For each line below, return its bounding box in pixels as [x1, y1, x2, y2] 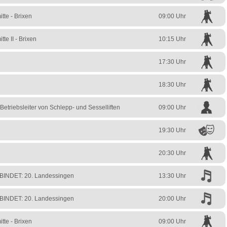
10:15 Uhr [159, 35, 186, 43]
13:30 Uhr [159, 172, 186, 180]
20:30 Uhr [159, 149, 186, 157]
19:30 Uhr [159, 127, 186, 134]
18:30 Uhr [159, 81, 186, 89]
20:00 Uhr [159, 195, 186, 203]
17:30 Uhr [159, 58, 186, 66]
